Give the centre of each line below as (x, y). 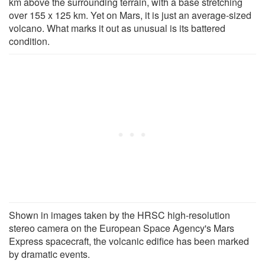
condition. (29, 41)
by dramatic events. (49, 254)
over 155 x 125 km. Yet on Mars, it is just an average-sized (130, 15)
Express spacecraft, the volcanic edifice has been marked (129, 241)
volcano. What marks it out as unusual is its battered (117, 28)
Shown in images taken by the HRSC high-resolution (119, 215)
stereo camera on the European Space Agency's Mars (122, 228)
